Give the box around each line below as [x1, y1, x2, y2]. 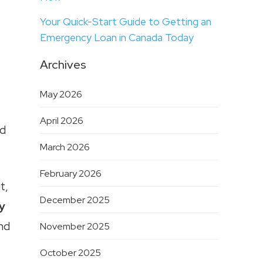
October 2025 [39, 247, 101, 259]
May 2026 [39, 88, 82, 101]
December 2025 [39, 194, 110, 207]
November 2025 [39, 220, 110, 233]
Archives [39, 57, 86, 73]
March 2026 [39, 141, 90, 154]
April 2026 [39, 114, 83, 127]
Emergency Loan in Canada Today [39, 31, 194, 45]
